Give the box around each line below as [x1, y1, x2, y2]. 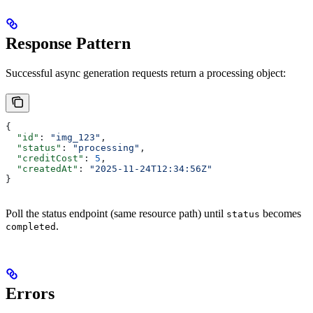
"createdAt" [6, 163, 78, 174]
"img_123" [50, 131, 101, 143]
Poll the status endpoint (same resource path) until [6, 207, 226, 219]
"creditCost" [6, 152, 84, 163]
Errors [6, 284, 54, 303]
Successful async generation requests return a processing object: [6, 66, 286, 79]
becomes [260, 207, 301, 219]
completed [6, 221, 56, 232]
